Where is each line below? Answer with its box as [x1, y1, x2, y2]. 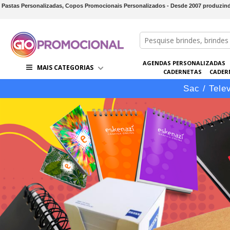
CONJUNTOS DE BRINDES [141, 76, 214, 84]
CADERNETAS [163, 68, 202, 75]
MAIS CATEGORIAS [37, 63, 93, 72]
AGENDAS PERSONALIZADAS [142, 59, 225, 67]
